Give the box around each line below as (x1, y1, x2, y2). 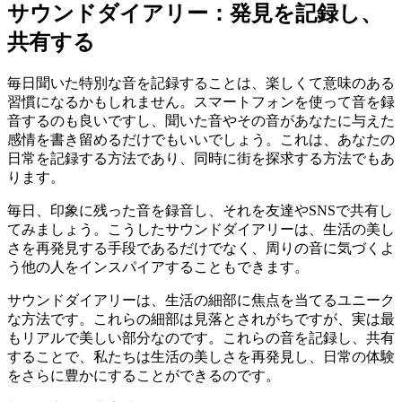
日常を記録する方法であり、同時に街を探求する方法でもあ (7, 151, 395, 167)
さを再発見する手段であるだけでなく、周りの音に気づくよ (7, 240, 395, 257)
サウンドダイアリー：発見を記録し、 (7, 2, 382, 26)
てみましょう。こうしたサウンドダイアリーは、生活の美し (7, 222, 395, 238)
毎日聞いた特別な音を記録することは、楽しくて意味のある (7, 75, 395, 92)
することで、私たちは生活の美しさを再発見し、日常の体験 (7, 349, 395, 365)
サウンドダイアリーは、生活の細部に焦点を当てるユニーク (7, 293, 395, 309)
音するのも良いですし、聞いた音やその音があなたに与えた (7, 113, 395, 129)
